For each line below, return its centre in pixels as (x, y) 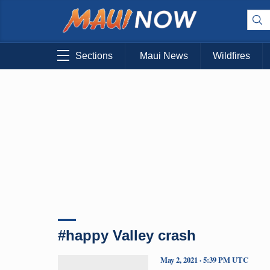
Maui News (164, 56)
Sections (94, 56)
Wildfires (231, 56)
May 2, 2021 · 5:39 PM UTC (204, 259)
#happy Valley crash (127, 235)
